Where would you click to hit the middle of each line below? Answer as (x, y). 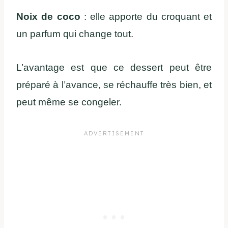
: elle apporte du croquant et (146, 17)
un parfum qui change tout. (75, 34)
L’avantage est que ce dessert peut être (114, 68)
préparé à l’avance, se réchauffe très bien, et (114, 85)
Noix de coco (48, 17)
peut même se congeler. (69, 102)
